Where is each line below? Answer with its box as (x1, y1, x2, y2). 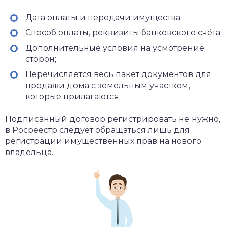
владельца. (5, 147, 53, 157)
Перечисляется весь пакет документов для (25, 69, 211, 79)
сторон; (25, 54, 56, 64)
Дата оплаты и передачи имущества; (25, 13, 182, 22)
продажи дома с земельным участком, (25, 81, 190, 90)
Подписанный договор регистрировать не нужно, (5, 114, 220, 124)
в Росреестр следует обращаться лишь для (5, 125, 190, 135)
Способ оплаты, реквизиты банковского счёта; (25, 28, 222, 37)
